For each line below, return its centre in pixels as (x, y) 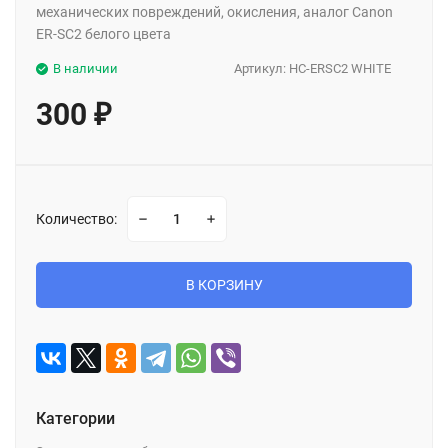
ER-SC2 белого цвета (103, 34)
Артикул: (261, 69)
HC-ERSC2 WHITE (340, 69)
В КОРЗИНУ (224, 285)
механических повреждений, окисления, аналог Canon (214, 12)
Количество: (76, 219)
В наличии (85, 69)
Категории (75, 419)
